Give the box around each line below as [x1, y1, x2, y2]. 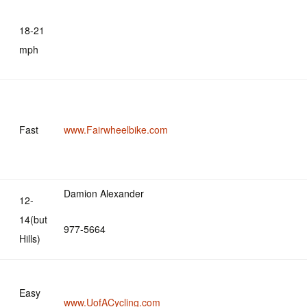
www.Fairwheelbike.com [64, 123, 168, 136]
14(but [19, 212, 47, 226]
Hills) [19, 232, 40, 245]
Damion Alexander [64, 186, 144, 200]
